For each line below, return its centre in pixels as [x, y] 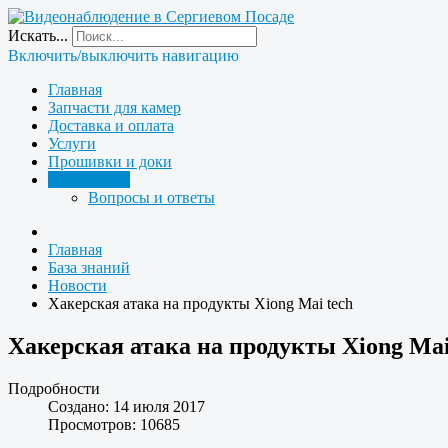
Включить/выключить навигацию [123, 55]
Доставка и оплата [111, 125]
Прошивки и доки [110, 161]
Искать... [38, 35]
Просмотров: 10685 [114, 424]
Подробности [54, 388]
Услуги [72, 143]
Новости [77, 285]
